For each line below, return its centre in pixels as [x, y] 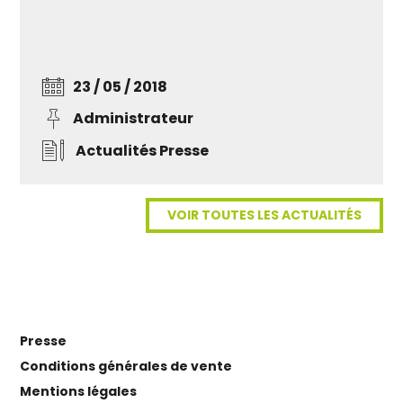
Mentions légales [79, 392]
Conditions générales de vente [126, 367]
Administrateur [134, 119]
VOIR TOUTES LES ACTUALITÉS [264, 215]
